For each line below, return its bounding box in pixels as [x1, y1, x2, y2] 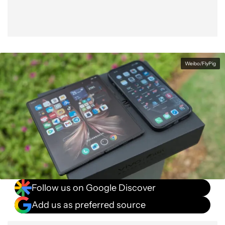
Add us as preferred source [32, 199, 146, 210]
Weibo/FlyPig [185, 60, 216, 67]
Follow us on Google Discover [32, 182, 156, 193]
